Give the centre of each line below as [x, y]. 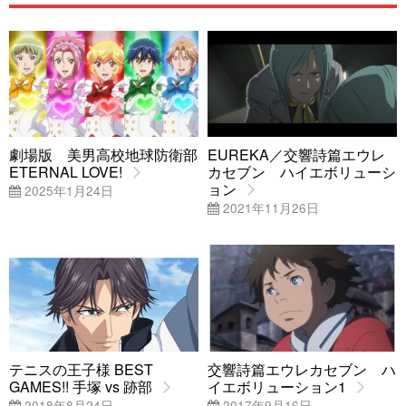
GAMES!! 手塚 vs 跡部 [81, 386]
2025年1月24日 [67, 191]
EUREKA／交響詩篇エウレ [296, 155]
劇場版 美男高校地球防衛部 [103, 155]
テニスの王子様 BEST [81, 369]
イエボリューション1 [277, 386]
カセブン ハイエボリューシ [302, 172]
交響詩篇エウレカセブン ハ [302, 369]
